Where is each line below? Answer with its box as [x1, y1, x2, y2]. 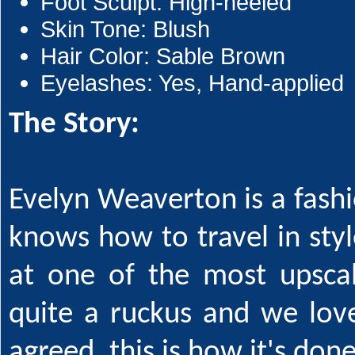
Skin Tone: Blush [40, 16, 210, 42]
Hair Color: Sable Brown [40, 43, 285, 69]
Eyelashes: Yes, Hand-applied [40, 70, 344, 96]
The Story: [9, 109, 139, 140]
